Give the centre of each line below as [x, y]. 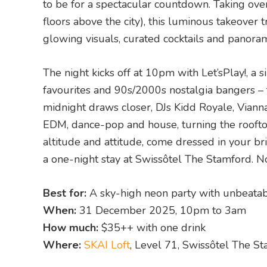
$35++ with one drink [152, 228]
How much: [71, 228]
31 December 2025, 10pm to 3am [161, 210]
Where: [62, 245]
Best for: [65, 193]
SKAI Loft [107, 245]
